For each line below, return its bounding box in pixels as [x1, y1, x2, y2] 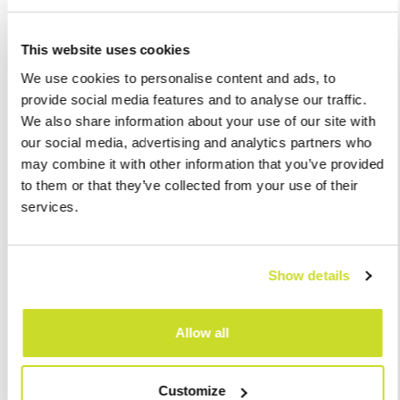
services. [21, 198, 79, 214]
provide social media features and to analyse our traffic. [21, 91, 367, 107]
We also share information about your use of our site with [21, 112, 376, 129]
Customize [158, 383, 226, 398]
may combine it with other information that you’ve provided [21, 155, 384, 171]
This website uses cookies [21, 42, 190, 57]
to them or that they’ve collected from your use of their [21, 177, 358, 193]
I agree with [68, 288, 140, 306]
